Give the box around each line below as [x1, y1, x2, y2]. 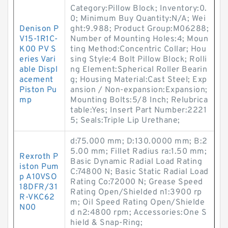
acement [19, 75, 53, 85]
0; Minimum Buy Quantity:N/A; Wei [70, 14, 206, 24]
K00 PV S [19, 44, 56, 54]
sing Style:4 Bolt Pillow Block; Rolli [70, 54, 207, 65]
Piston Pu [19, 85, 57, 95]
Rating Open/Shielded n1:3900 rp [70, 187, 202, 197]
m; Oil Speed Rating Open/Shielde [70, 197, 205, 208]
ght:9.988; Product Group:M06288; [70, 24, 209, 34]
